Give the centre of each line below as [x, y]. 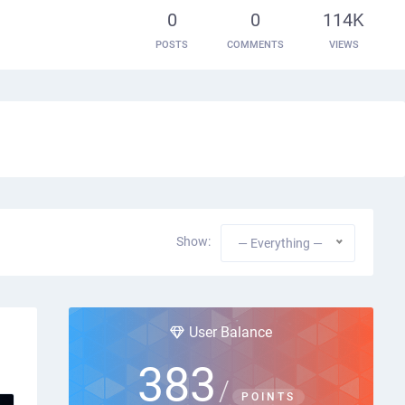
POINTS [268, 397]
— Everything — [280, 243]
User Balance [230, 332]
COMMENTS [255, 44]
